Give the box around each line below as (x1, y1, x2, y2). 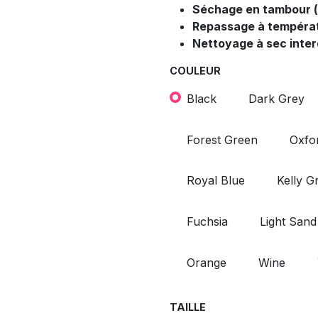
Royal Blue (187, 173, 245, 188)
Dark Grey (248, 91, 305, 106)
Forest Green (187, 132, 258, 147)
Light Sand (260, 214, 317, 229)
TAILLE (170, 301, 206, 314)
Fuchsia (187, 214, 228, 229)
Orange (187, 255, 226, 270)
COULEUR (170, 65, 221, 77)
